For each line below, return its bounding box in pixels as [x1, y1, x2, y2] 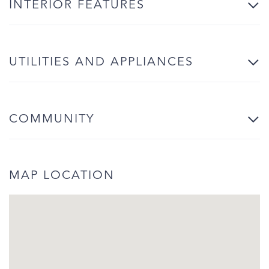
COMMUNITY [9, 113, 94, 125]
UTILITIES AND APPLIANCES [9, 56, 193, 68]
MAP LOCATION [9, 169, 115, 182]
